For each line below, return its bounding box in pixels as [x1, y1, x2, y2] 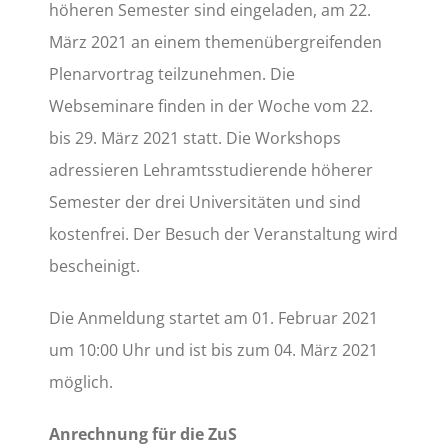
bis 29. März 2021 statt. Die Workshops [49, 126, 342, 149]
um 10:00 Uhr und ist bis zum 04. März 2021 [49, 338, 379, 361]
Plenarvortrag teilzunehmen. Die [49, 62, 296, 85]
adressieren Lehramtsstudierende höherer [49, 158, 374, 181]
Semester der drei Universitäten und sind [49, 190, 362, 213]
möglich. [49, 370, 114, 393]
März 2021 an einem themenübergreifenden [49, 30, 383, 53]
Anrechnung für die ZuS [49, 422, 238, 445]
